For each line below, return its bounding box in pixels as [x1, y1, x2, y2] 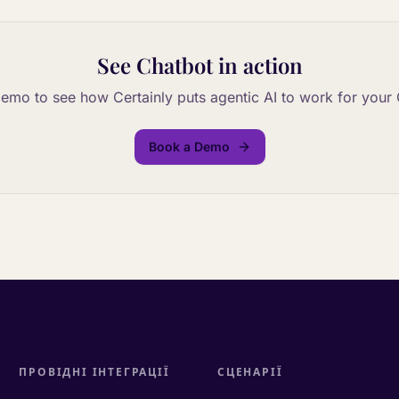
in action [212, 51, 303, 79]
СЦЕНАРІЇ [216, 365, 283, 379]
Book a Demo [148, 139, 230, 154]
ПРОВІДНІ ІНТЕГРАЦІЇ [19, 365, 170, 379]
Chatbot [135, 51, 213, 79]
